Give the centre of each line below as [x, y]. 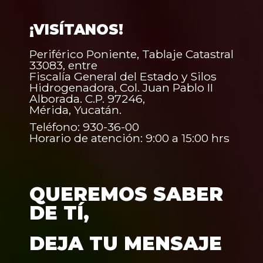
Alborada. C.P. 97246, [87, 99]
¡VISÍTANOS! [76, 30]
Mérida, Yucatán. [75, 110]
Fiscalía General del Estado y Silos [123, 77]
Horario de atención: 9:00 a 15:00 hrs [129, 138]
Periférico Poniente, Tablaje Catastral [131, 54]
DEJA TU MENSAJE [126, 244]
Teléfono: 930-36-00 [84, 127]
